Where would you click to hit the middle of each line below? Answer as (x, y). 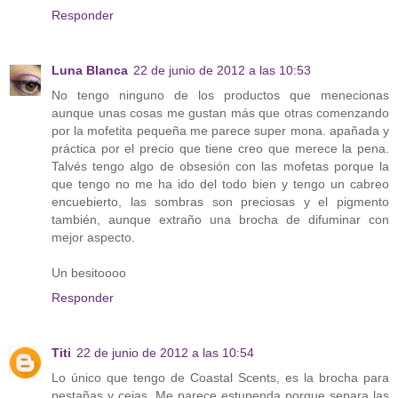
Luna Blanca (90, 71)
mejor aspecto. (93, 238)
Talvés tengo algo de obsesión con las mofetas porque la (220, 167)
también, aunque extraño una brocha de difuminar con (220, 220)
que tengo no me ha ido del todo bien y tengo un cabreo (220, 184)
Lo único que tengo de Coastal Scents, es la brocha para (220, 378)
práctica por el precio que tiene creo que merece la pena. (220, 149)
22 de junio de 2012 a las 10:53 (222, 71)
